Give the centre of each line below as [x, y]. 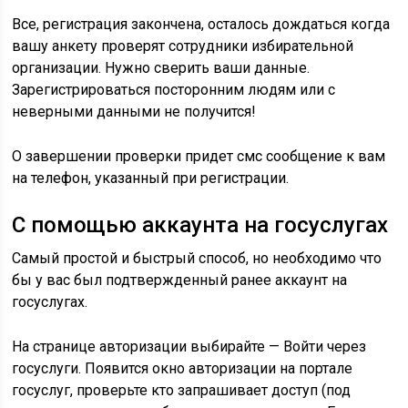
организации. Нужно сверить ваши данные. [161, 68]
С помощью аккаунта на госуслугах [200, 225]
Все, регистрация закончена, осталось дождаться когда [201, 24]
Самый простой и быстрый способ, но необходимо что [197, 258]
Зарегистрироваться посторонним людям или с [174, 90]
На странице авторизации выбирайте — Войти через [189, 347]
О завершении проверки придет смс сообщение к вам [199, 156]
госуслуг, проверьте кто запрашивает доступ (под [182, 390]
